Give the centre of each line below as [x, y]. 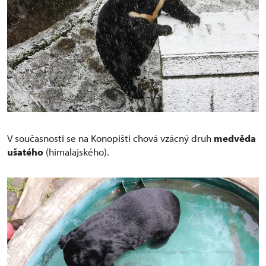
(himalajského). [76, 152]
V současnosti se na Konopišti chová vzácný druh [110, 138]
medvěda [235, 138]
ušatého [25, 152]
